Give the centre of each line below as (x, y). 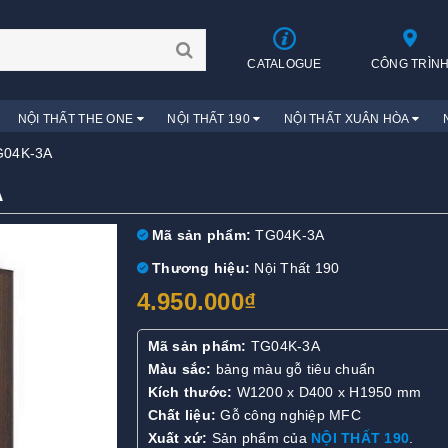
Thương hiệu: (198, 268)
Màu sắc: (179, 369)
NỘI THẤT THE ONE (77, 119)
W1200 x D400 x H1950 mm (327, 392)
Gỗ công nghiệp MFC (288, 415)
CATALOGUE (284, 64)
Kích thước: (190, 392)
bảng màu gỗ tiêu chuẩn (293, 369)
